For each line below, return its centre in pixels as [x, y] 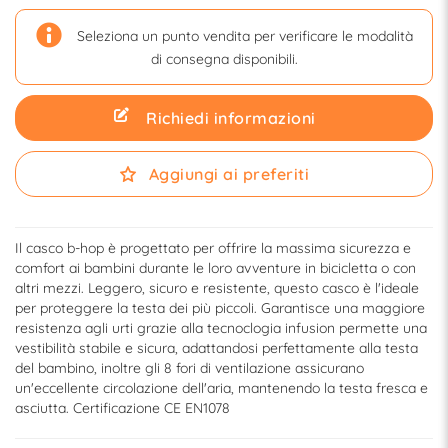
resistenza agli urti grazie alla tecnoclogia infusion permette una [221, 328]
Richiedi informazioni [231, 118]
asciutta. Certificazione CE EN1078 [122, 408]
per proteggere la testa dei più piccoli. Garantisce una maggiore [220, 308]
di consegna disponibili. [224, 59]
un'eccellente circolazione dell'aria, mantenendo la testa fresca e [221, 388]
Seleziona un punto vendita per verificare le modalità [245, 35]
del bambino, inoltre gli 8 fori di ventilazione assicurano [189, 368]
